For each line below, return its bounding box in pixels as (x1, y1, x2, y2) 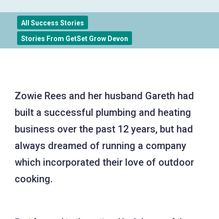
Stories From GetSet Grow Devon (21, 35, 128, 43)
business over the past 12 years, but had (15, 123, 193, 135)
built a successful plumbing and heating (15, 107, 191, 119)
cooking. (15, 173, 53, 185)
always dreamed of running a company (15, 140, 186, 152)
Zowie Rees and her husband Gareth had (15, 90, 194, 102)
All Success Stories (21, 19, 84, 27)
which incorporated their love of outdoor (15, 156, 194, 169)
